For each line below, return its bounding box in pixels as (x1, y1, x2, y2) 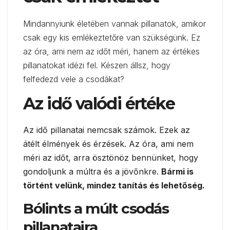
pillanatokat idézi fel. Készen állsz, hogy (23, 60, 170, 71)
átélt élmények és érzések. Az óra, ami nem (23, 138, 194, 149)
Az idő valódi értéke (23, 93, 175, 113)
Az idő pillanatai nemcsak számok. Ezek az (23, 124, 190, 135)
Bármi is (161, 166, 194, 177)
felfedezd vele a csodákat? (23, 74, 124, 85)
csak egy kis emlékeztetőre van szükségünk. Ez (23, 32, 200, 43)
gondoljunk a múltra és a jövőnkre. (23, 166, 161, 177)
